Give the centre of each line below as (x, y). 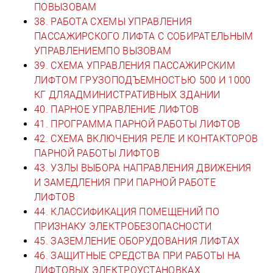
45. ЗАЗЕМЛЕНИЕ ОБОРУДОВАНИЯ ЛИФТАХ (137, 241)
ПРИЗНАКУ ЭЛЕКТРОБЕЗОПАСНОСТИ (123, 226)
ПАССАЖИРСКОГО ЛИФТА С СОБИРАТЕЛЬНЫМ (144, 36)
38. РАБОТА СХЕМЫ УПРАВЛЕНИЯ (113, 21)
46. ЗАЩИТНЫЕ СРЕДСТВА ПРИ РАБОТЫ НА (137, 255)
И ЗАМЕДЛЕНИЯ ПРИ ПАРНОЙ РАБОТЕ (125, 182)
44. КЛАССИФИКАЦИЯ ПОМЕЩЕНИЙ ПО (127, 211)
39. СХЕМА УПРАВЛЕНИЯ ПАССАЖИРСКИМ (135, 65)
